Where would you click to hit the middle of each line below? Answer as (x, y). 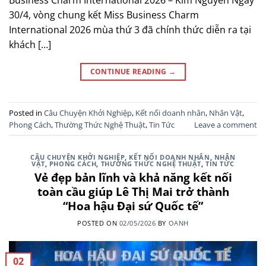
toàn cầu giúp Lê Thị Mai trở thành (133, 192)
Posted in (26, 113)
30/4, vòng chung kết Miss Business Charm (104, 15)
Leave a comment (226, 124)
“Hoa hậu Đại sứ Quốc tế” (133, 206)
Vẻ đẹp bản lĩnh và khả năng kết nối (133, 178)
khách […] (30, 45)
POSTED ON (98, 223)
